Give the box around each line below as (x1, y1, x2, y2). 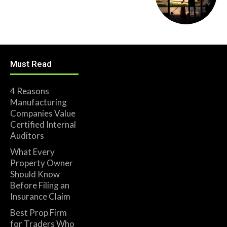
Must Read (10, 59, 52, 69)
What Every (10, 146, 55, 158)
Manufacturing (10, 97, 67, 108)
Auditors (10, 130, 44, 141)
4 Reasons (10, 86, 49, 97)
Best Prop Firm (10, 207, 67, 218)
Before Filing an (10, 180, 69, 191)
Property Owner (10, 158, 73, 169)
